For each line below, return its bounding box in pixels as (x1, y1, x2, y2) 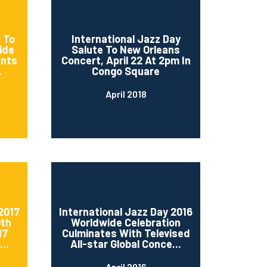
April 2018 (105, 88, 147, 100)
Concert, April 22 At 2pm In (61, 53, 191, 67)
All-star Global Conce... (70, 237, 181, 250)
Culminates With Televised (61, 226, 190, 240)
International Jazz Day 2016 (59, 204, 193, 218)
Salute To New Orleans (72, 42, 180, 56)
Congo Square (92, 64, 160, 77)
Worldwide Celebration (71, 215, 181, 229)
